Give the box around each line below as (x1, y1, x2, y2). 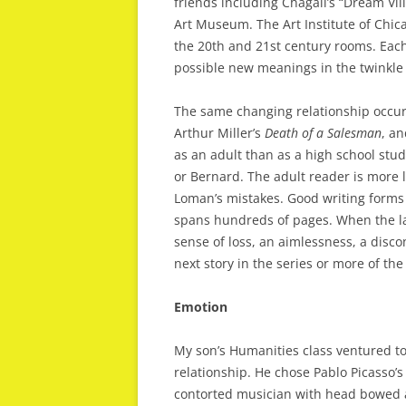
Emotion (174, 298, 227, 315)
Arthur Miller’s (174, 124, 265, 141)
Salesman (327, 124, 382, 141)
